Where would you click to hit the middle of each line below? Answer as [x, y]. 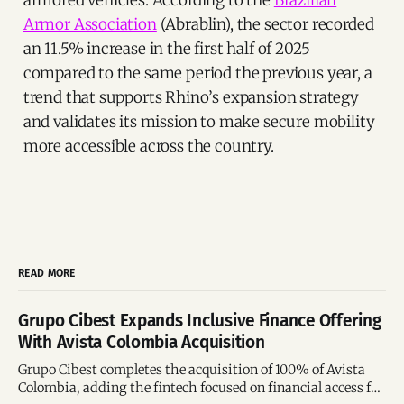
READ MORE [47, 274]
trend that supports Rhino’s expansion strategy [191, 98]
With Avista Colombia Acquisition [142, 343]
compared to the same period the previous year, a [197, 73]
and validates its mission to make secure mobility [199, 122]
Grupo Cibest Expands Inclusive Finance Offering [200, 321]
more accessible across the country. [148, 147]
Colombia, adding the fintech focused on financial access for [201, 388]
